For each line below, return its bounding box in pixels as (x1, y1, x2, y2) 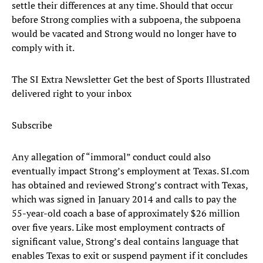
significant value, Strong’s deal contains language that (12, 235, 239, 248)
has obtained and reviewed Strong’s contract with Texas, (12, 178, 248, 192)
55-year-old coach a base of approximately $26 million (12, 207, 240, 220)
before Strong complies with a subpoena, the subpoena (12, 13, 241, 26)
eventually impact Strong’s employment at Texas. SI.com (12, 164, 249, 178)
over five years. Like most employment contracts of (12, 221, 224, 234)
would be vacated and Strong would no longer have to (12, 27, 237, 41)
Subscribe (12, 119, 52, 132)
